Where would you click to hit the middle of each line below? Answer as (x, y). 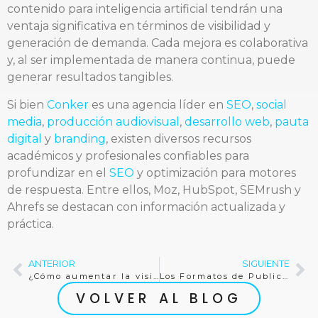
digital (24, 138)
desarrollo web (227, 121)
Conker (68, 104)
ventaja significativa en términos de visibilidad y (139, 26)
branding (80, 138)
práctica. (31, 224)
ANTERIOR (52, 264)
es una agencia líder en (158, 104)
